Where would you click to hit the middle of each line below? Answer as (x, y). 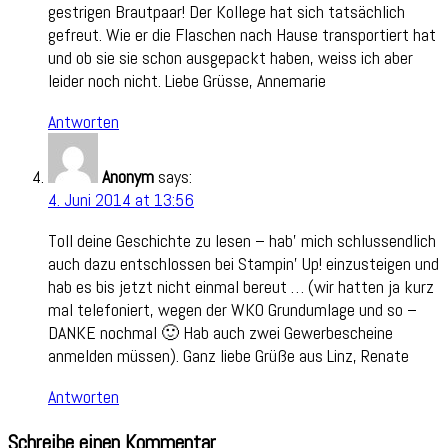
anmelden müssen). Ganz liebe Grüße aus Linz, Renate (228, 355)
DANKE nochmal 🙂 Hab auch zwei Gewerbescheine (220, 332)
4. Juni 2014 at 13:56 (121, 199)
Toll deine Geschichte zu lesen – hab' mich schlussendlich (242, 240)
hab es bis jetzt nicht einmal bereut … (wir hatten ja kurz (241, 286)
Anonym (128, 176)
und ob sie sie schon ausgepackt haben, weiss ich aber (230, 57)
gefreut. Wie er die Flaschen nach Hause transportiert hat (242, 34)
